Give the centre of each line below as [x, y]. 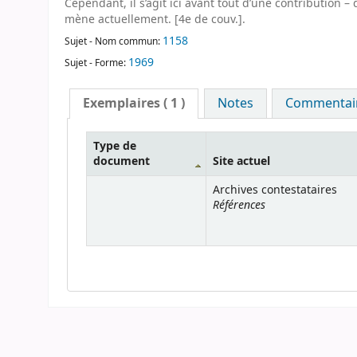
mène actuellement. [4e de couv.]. [155, 19]
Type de [114, 146]
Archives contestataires [275, 190]
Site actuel [241, 161]
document [121, 161]
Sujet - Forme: [96, 63]
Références [239, 204]
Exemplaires [122, 103]
